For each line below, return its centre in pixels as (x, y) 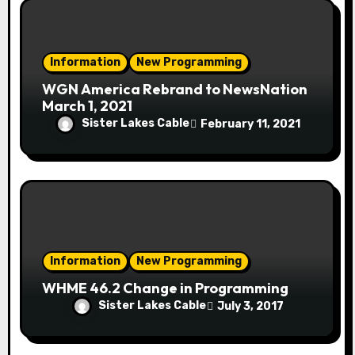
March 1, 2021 (88, 106)
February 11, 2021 (250, 124)
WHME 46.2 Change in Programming (166, 288)
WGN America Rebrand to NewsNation (175, 90)
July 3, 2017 (250, 306)
